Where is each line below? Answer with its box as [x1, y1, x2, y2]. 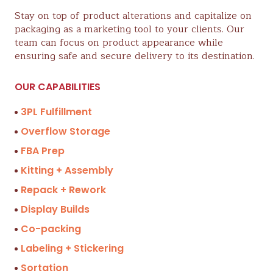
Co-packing [21, 221, 81, 236]
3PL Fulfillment [21, 104, 92, 119]
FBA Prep [21, 143, 65, 158]
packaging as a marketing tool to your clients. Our [15, 21, 244, 37]
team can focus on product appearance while [15, 34, 223, 51]
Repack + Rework [21, 182, 106, 197]
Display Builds [21, 202, 90, 216]
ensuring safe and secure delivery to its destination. [15, 48, 255, 64]
